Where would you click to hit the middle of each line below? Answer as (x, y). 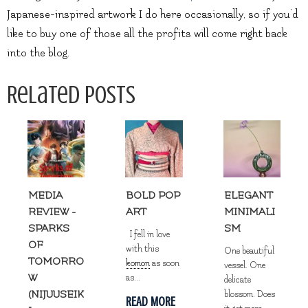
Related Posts (71, 95)
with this (143, 249)
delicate (238, 280)
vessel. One (245, 266)
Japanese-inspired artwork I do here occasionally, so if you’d (153, 14)
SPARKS (48, 229)
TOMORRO (56, 262)
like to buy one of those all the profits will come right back (147, 33)
